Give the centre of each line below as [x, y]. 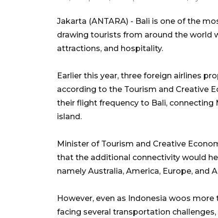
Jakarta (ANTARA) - [96, 21]
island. [69, 116]
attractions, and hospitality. [110, 48]
